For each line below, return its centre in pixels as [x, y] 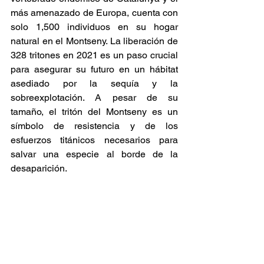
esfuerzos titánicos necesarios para [94, 140]
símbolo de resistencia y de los [94, 126]
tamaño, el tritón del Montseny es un [94, 112]
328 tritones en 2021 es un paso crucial [94, 55]
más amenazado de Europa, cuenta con [94, 13]
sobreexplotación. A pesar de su [94, 98]
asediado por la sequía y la [94, 84]
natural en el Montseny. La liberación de [94, 41]
